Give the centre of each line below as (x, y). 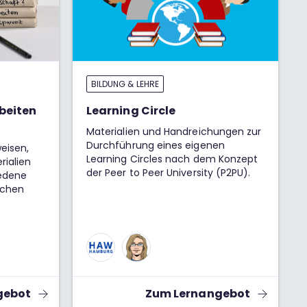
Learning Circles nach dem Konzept (172, 159)
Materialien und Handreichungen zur (174, 132)
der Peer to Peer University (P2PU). (169, 173)
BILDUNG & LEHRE (125, 84)
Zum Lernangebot (197, 294)
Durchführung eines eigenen (156, 145)
